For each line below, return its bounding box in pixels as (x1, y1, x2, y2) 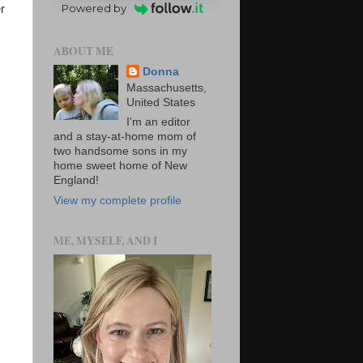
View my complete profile (53, 194, 181, 207)
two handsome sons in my (53, 145, 187, 158)
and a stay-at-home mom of (53, 130, 196, 143)
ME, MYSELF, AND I (53, 233, 157, 249)
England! (53, 174, 99, 187)
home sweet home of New (53, 160, 187, 173)
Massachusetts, (126, 81, 207, 94)
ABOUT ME (53, 42, 113, 59)
